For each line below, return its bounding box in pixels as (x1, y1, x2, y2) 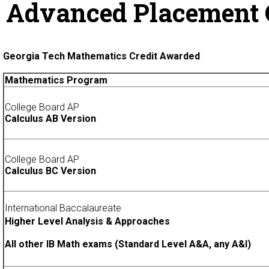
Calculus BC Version (5, 165, 96, 177)
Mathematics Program (5, 74, 107, 86)
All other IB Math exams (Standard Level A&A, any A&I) (5, 238, 251, 250)
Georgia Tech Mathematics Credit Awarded (3, 50, 200, 62)
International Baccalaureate (5, 202, 121, 214)
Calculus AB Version (5, 113, 96, 125)
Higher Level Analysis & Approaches (5, 216, 170, 228)
